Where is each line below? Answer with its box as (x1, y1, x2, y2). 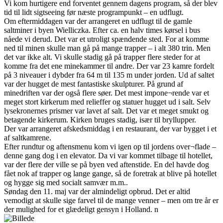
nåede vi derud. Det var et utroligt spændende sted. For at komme (4, 35, 209, 44)
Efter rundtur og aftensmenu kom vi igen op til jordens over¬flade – (4, 142, 216, 151)
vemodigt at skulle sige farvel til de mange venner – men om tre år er (4, 196, 219, 205)
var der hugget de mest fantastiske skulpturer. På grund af (4, 80, 183, 89)
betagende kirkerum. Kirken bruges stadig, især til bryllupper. (4, 115, 196, 124)
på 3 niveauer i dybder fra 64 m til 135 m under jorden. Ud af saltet (4, 71, 214, 80)
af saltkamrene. (4, 133, 51, 142)
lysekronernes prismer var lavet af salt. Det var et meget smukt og (4, 107, 209, 115)
